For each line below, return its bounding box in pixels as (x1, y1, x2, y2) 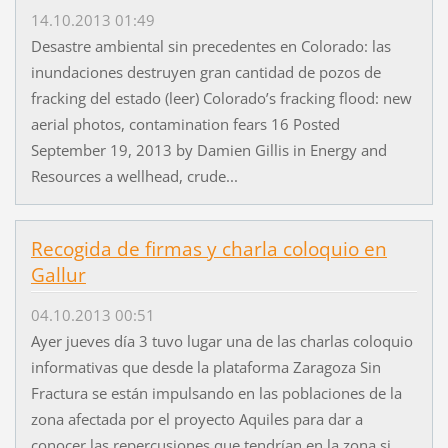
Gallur (30, 262, 86, 289)
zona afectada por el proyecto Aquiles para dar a (30, 409, 363, 430)
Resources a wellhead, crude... (30, 166, 238, 187)
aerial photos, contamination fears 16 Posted (30, 114, 340, 135)
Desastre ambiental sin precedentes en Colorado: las (30, 36, 391, 57)
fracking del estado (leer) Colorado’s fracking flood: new (30, 88, 412, 109)
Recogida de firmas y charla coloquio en (30, 236, 387, 263)
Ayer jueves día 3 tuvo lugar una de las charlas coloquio (30, 331, 413, 352)
